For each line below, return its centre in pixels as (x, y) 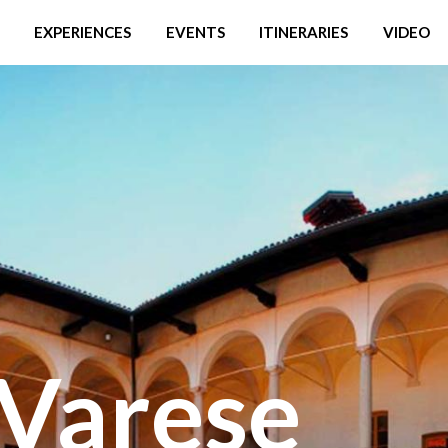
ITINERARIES (304, 32)
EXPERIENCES (82, 32)
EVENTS (195, 32)
